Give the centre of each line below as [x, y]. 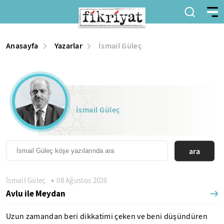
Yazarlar [68, 46]
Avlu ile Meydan [36, 193]
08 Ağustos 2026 [81, 180]
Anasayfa [22, 46]
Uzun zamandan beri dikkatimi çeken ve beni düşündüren [107, 216]
